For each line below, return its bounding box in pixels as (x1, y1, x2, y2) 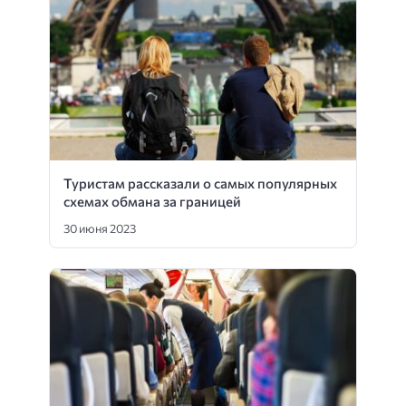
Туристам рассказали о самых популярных (63, 174, 337, 191)
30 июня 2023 (63, 221, 136, 237)
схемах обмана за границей (63, 192, 241, 209)
